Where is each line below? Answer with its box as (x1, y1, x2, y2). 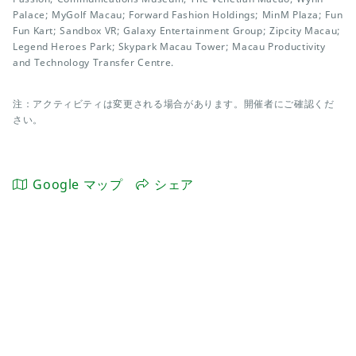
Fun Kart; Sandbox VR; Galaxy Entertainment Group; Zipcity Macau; (13, 24, 341, 37)
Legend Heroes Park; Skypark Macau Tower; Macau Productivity (13, 40, 326, 53)
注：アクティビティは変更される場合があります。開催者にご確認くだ (13, 97, 335, 110)
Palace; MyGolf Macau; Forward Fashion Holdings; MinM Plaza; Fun (13, 8, 343, 21)
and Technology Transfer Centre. (13, 56, 174, 69)
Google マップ (33, 176, 123, 194)
